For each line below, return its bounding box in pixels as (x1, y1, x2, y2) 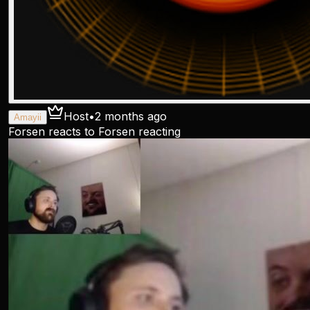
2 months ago (95, 109, 167, 123)
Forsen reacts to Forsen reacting (8, 125, 181, 138)
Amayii (14, 112, 42, 122)
